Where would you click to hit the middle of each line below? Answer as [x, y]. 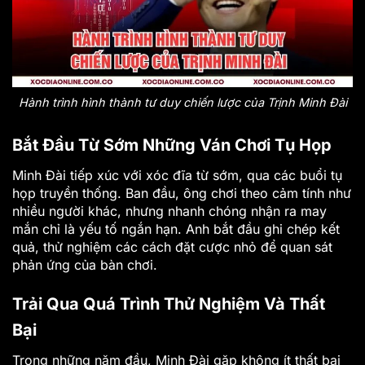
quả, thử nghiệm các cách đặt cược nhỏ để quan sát [172, 247]
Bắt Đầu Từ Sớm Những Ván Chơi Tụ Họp [172, 145]
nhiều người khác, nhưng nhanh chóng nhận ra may [169, 211]
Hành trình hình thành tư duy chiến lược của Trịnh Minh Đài [182, 103]
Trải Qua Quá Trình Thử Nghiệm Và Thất [169, 303]
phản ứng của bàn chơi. [85, 265]
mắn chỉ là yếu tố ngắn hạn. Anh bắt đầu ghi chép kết [176, 229]
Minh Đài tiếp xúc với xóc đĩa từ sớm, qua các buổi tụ [177, 176]
